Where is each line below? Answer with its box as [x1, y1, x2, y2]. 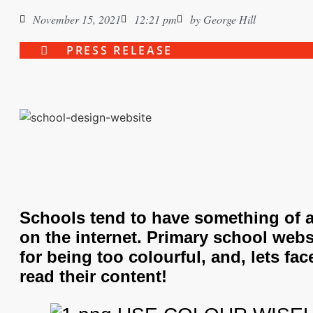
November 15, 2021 [33, 12, 121, 27]
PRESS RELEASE [66, 43, 173, 58]
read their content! [20, 266, 167, 286]
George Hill [201, 12, 256, 27]
